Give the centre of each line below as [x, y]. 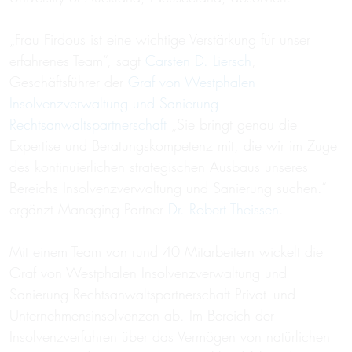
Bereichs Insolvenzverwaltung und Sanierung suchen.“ [168, 188]
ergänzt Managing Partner [89, 209]
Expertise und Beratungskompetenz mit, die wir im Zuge [173, 146]
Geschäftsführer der [69, 82]
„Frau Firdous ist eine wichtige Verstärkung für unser [160, 40]
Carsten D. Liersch [198, 61]
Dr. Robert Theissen [224, 209]
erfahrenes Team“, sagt [77, 61]
